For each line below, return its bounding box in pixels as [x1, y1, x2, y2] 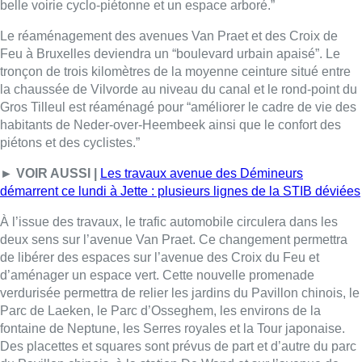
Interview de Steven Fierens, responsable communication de [11, 272, 357, 287]
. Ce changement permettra [192, 15, 347, 30]
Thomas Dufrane [179, 290, 282, 305]
